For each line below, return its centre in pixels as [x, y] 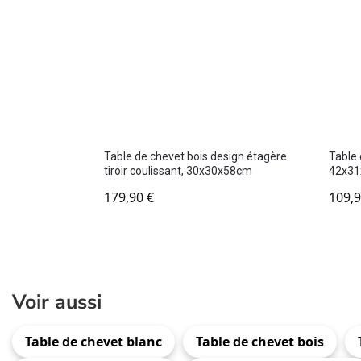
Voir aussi [57, 303]
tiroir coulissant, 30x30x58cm [178, 171]
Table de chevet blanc [93, 342]
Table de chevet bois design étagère [195, 157]
